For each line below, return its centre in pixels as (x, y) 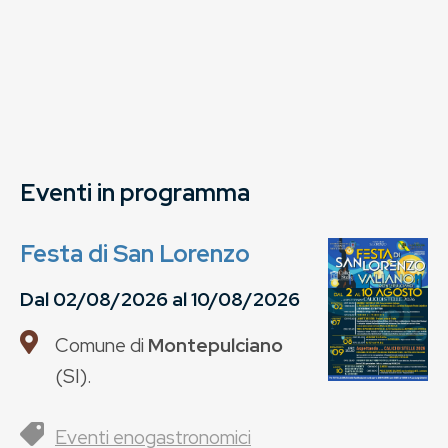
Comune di (101, 345)
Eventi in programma (135, 192)
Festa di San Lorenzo (135, 253)
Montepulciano (215, 345)
